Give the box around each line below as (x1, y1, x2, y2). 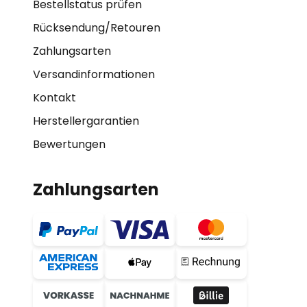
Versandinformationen (33, 66, 155, 82)
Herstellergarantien (33, 113, 139, 129)
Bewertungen (33, 136, 106, 152)
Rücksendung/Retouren (33, 20, 160, 36)
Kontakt (33, 90, 76, 106)
